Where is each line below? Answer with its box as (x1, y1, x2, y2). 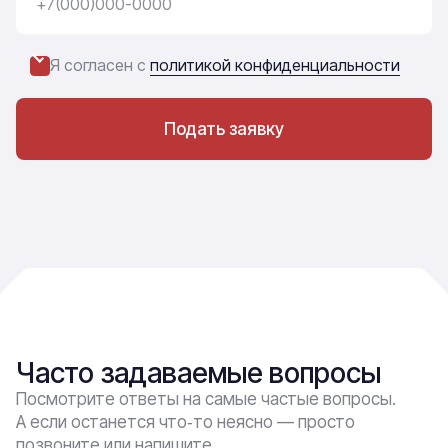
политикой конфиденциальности (150, 55, 400, 75)
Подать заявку (164, 119, 284, 139)
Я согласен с (50, 55, 150, 75)
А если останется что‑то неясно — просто (16, 412, 355, 432)
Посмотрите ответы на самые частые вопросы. (16, 389, 396, 409)
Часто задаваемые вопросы (16, 356, 381, 390)
